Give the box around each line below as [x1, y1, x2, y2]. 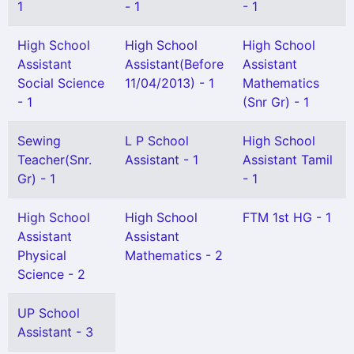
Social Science [17, 75, 104, 91]
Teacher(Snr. [17, 152, 92, 168]
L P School [125, 133, 189, 149]
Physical [17, 247, 66, 263]
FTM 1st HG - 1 [243, 209, 331, 225]
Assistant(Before [125, 56, 224, 72]
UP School [17, 305, 80, 321]
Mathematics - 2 [125, 247, 223, 263]
